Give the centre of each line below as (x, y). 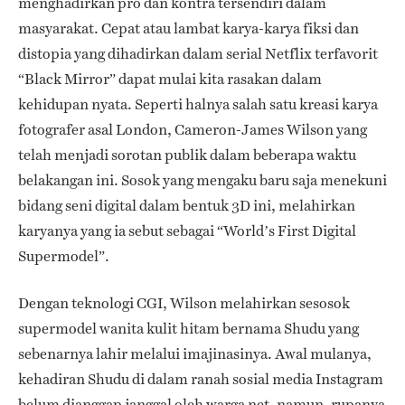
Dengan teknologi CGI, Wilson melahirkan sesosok (184, 303)
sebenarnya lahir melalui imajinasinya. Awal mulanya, (195, 353)
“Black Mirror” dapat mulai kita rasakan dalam (170, 79)
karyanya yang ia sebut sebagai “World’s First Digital (187, 231)
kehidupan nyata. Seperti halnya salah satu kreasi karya (198, 104)
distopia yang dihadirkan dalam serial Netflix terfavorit (198, 53)
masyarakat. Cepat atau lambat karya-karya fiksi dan (188, 28)
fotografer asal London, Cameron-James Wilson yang (193, 129)
